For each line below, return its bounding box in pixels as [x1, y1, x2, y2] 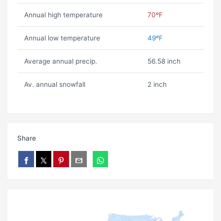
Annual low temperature [24, 34, 100, 42]
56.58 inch [147, 57, 181, 66]
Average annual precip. [24, 57, 97, 66]
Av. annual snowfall [24, 80, 85, 89]
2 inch [147, 80, 167, 89]
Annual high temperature [24, 11, 103, 19]
